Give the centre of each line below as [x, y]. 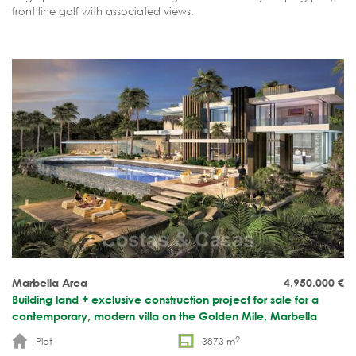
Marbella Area [50, 282]
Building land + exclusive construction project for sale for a [165, 299]
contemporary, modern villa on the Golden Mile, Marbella [164, 315]
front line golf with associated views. [103, 11]
